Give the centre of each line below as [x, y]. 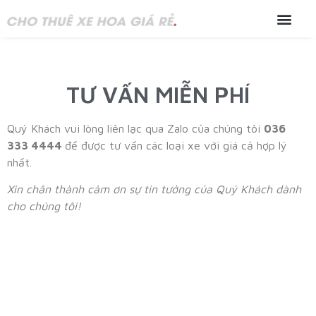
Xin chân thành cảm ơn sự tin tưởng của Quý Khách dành [154, 189]
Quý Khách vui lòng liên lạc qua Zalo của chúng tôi [135, 128]
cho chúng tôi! [44, 206]
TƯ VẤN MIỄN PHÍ [158, 95]
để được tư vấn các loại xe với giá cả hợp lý [176, 145]
